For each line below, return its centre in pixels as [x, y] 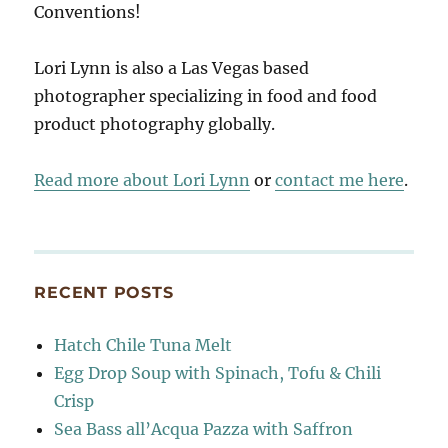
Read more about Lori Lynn [142, 179]
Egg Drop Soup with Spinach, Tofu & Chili [218, 372]
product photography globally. [155, 123]
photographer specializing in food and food [206, 95]
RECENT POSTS [104, 292]
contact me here [340, 179]
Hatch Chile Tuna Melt [143, 344]
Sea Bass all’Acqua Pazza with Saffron [204, 428]
